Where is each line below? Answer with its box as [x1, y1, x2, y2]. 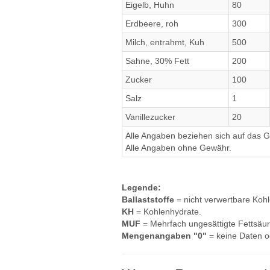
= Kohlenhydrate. [134, 207, 201, 216]
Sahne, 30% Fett [125, 56, 189, 66]
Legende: [122, 183, 161, 192]
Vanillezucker [125, 112, 175, 122]
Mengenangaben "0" [122, 231, 207, 240]
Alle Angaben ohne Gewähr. [125, 143, 231, 152]
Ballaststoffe [122, 195, 174, 204]
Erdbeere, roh [125, 19, 178, 28]
